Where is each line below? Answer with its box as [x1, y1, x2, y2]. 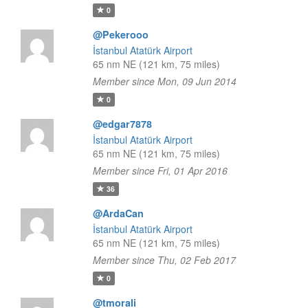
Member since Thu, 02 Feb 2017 [92, 253, 236, 267]
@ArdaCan [92, 206, 144, 220]
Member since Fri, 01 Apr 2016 [92, 164, 228, 177]
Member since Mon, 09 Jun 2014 [92, 74, 236, 88]
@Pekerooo [92, 27, 148, 41]
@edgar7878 [92, 117, 152, 131]
